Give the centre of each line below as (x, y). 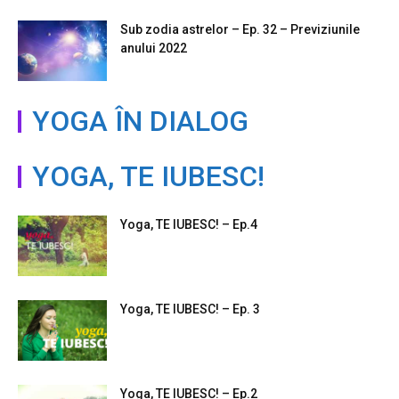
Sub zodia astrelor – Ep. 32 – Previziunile (240, 29)
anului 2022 (154, 48)
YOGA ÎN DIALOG (140, 121)
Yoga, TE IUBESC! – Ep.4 (189, 224)
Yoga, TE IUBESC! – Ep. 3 (190, 309)
